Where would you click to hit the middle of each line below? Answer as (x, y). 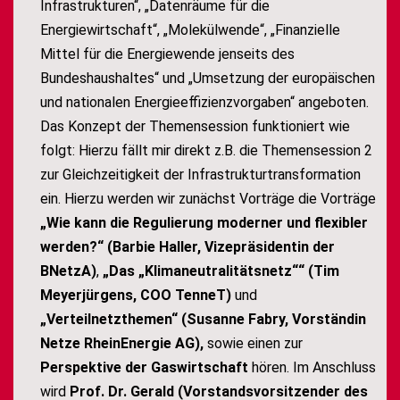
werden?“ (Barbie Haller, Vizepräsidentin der (187, 247)
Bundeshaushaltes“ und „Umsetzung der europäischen (208, 79)
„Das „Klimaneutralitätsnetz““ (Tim (221, 271)
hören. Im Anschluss (314, 368)
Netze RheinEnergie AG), (124, 344)
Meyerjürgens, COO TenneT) (137, 296)
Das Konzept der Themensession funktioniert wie (195, 127)
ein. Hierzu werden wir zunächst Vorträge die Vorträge (208, 199)
